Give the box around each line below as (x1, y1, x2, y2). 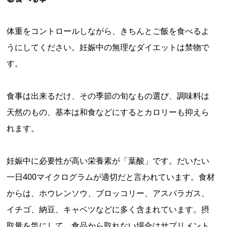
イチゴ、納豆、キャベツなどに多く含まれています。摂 (7, 204, 209, 215)
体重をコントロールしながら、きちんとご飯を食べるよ (7, 25, 209, 37)
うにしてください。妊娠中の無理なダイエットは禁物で (7, 42, 209, 53)
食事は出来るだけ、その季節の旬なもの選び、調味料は (7, 90, 209, 102)
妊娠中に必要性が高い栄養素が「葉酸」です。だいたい (7, 155, 209, 167)
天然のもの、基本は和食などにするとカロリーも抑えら (7, 106, 209, 118)
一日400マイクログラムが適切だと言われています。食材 (7, 171, 215, 183)
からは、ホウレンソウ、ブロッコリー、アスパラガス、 (7, 187, 209, 199)
